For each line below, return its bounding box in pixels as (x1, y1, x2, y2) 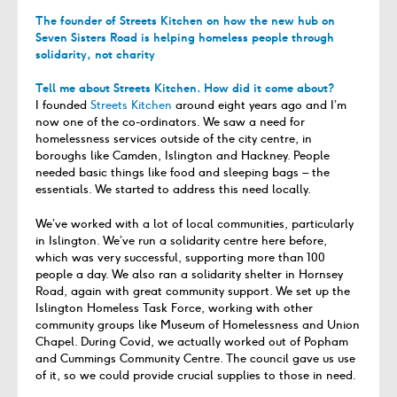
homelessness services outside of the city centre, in (35, 131, 312, 147)
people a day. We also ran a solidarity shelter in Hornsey (35, 266, 343, 282)
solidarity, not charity (35, 46, 155, 62)
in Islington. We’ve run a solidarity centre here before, (35, 232, 327, 248)
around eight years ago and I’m (172, 97, 346, 113)
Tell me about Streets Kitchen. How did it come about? (35, 81, 334, 97)
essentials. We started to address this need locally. (35, 182, 311, 198)
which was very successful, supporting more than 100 (35, 249, 325, 265)
